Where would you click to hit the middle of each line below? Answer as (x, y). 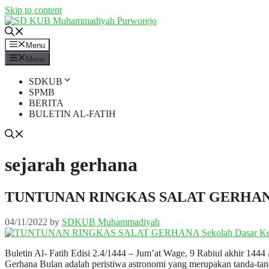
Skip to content (33, 10)
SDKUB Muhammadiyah (111, 222)
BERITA (46, 103)
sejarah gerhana (71, 165)
